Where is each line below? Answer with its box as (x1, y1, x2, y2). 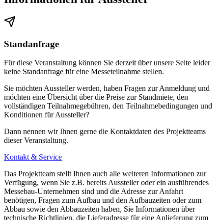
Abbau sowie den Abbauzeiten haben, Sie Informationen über (4, 205, 195, 214)
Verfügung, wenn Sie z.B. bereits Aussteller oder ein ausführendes (4, 178, 209, 187)
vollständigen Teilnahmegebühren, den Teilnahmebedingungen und (4, 102, 212, 110)
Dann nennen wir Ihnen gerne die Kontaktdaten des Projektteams (4, 127, 206, 136)
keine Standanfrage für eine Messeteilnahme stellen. (4, 67, 164, 76)
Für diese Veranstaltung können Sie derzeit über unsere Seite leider (4, 58, 210, 67)
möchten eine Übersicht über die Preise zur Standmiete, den (4, 93, 188, 102)
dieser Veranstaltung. (4, 136, 68, 145)
